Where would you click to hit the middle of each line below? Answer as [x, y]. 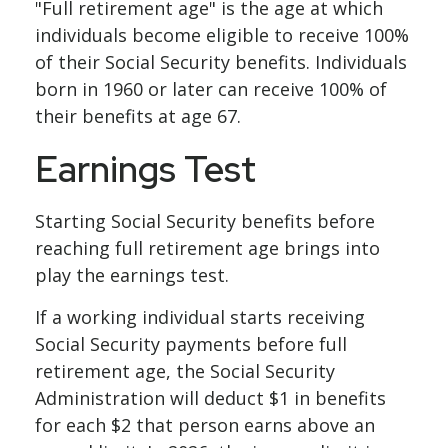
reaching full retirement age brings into [207, 248]
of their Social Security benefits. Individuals [221, 62]
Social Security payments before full [191, 344]
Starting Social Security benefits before [205, 221]
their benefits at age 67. [138, 116]
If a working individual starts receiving [200, 317]
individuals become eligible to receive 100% [222, 35]
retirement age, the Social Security [185, 371]
